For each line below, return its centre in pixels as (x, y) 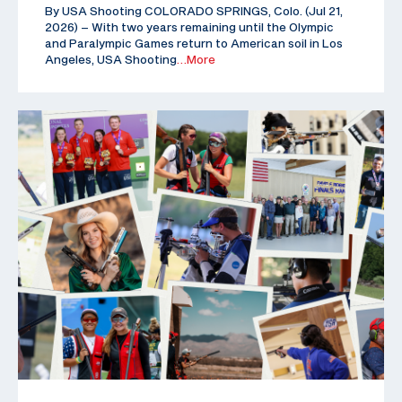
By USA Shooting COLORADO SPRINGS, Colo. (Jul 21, (194, 10)
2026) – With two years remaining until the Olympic (189, 26)
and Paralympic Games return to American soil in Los (194, 43)
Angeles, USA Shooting (111, 59)
